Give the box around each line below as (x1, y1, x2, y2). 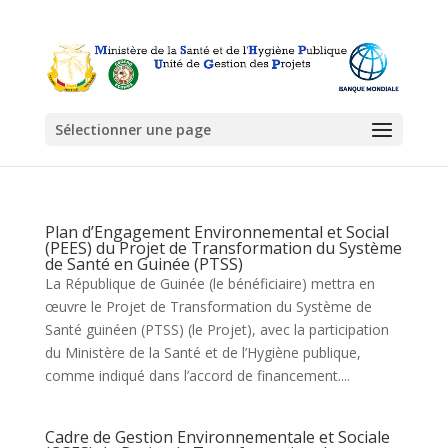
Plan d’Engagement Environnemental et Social (44, 220, 389, 243)
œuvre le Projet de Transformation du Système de (44, 296, 372, 316)
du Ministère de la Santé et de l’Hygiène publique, (44, 342, 361, 362)
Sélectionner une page (54, 119, 211, 139)
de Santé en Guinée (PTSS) (44, 252, 243, 275)
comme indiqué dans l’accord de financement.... (44, 365, 350, 385)
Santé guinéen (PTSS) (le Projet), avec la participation (44, 319, 389, 339)
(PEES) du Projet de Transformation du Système (44, 236, 402, 259)
